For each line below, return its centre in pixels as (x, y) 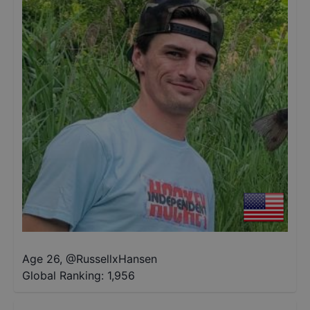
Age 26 (41, 259)
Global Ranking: (63, 275)
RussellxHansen (117, 259)
